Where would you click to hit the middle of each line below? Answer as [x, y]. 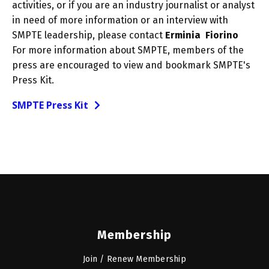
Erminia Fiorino [202, 35]
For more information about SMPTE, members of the [128, 50]
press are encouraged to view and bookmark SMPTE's [131, 65]
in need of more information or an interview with [120, 20]
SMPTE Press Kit [50, 105]
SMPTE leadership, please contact [89, 35]
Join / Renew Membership [134, 259]
